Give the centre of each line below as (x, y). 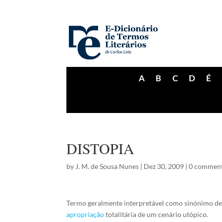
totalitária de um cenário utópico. (156, 214)
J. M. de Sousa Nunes (107, 166)
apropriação (85, 214)
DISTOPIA (101, 148)
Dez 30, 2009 (164, 166)
